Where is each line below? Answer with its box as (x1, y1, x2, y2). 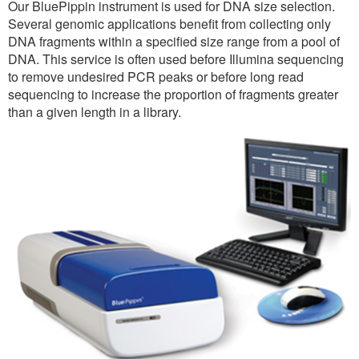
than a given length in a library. (8, 102, 181, 121)
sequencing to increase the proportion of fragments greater (8, 84, 338, 103)
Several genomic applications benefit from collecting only (8, 14, 331, 33)
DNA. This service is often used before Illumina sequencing (8, 49, 344, 68)
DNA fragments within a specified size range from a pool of (8, 31, 340, 50)
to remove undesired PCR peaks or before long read (8, 67, 304, 86)
